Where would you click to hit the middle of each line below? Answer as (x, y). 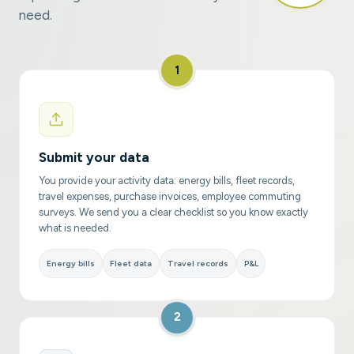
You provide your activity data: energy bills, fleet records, (167, 180)
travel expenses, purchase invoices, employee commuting (170, 196)
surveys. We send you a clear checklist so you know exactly (173, 212)
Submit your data (94, 158)
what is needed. (75, 228)
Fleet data (131, 263)
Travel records (198, 263)
